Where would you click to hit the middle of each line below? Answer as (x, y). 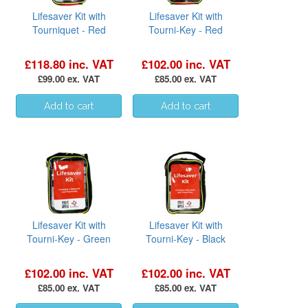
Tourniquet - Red (69, 29)
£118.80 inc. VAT (69, 64)
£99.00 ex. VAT (69, 78)
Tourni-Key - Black (186, 238)
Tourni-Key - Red (186, 29)
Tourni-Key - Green (69, 238)
